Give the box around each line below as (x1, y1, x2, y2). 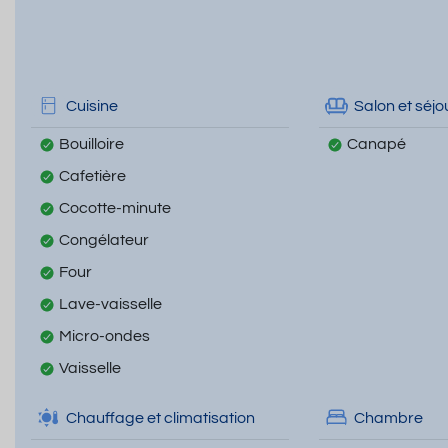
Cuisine (66, 97, 118, 114)
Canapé (346, 136, 406, 153)
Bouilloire (59, 136, 124, 153)
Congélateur (59, 232, 149, 249)
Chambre (353, 409, 423, 426)
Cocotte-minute (59, 200, 171, 217)
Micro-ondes (59, 328, 150, 345)
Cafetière (59, 168, 126, 185)
